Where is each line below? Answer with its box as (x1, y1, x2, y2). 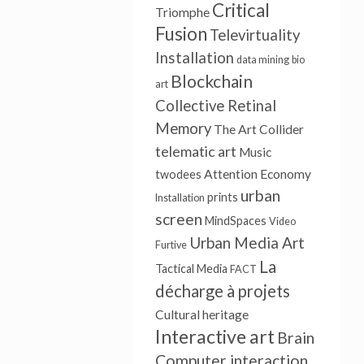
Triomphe (154, 5, 210, 19)
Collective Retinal (154, 97, 276, 115)
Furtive (154, 239, 187, 251)
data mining (236, 54, 289, 66)
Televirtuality (209, 26, 300, 44)
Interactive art (154, 325, 275, 348)
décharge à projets (154, 281, 290, 301)
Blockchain (170, 71, 253, 91)
